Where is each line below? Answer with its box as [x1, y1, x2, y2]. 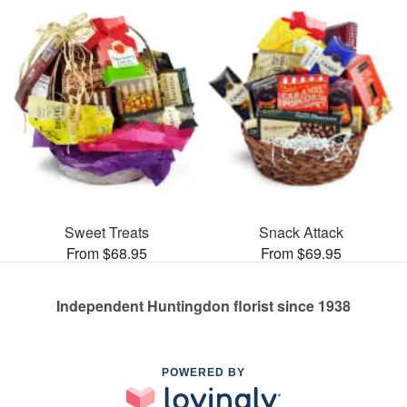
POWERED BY [162, 365, 245, 379]
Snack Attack [258, 221, 343, 243]
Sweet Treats [64, 221, 149, 243]
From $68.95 [65, 242, 147, 263]
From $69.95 [260, 242, 342, 263]
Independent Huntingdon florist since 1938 [56, 294, 351, 316]
